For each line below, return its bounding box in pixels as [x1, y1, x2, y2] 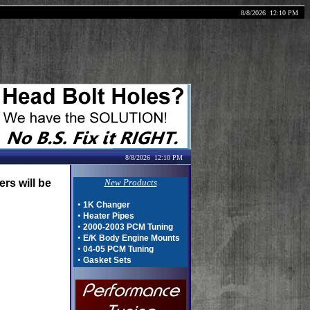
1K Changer [83, 200, 130, 210]
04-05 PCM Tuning [83, 244, 154, 254]
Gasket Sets [83, 255, 131, 265]
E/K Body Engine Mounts [83, 233, 180, 243]
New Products [104, 177, 157, 188]
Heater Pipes [83, 211, 134, 221]
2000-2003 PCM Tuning [83, 222, 173, 232]
